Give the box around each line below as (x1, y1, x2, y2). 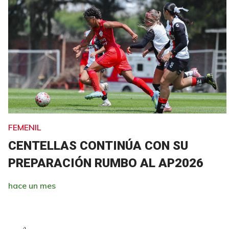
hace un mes (8, 180, 56, 191)
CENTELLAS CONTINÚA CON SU (8, 138, 188, 153)
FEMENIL (8, 122, 41, 132)
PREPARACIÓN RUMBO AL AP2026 (8, 155, 203, 170)
